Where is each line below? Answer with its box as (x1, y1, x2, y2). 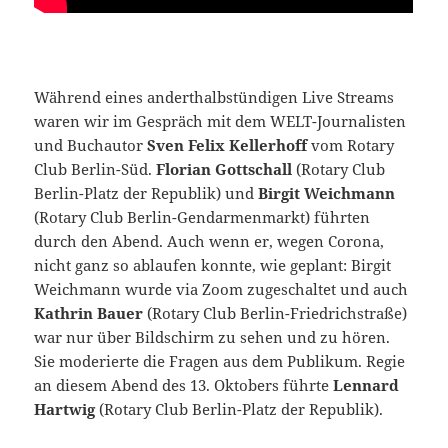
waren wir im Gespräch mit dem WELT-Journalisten (34, 110, 407, 131)
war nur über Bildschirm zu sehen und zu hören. (34, 326, 391, 347)
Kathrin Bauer (34, 302, 144, 323)
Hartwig (34, 398, 96, 419)
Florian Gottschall (156, 158, 293, 179)
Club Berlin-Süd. (34, 158, 157, 179)
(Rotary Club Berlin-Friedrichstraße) (143, 302, 408, 323)
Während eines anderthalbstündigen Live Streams (34, 86, 395, 107)
